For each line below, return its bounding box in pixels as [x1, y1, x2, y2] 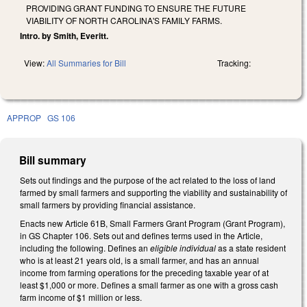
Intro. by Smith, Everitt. [20, 29, 108, 42]
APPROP [7, 111, 41, 123]
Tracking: [217, 56, 251, 69]
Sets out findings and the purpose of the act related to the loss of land [20, 173, 275, 186]
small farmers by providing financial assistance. [20, 198, 197, 210]
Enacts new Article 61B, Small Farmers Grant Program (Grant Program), [20, 217, 285, 230]
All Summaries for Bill [47, 56, 126, 69]
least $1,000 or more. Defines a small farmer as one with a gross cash [20, 279, 278, 291]
